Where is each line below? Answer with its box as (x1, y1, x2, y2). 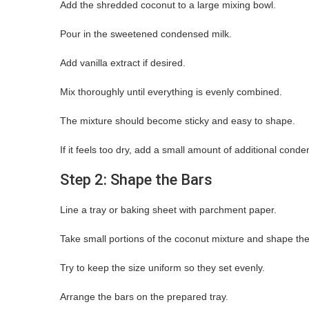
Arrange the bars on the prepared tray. (60, 290, 228, 302)
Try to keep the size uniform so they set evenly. (60, 261, 265, 273)
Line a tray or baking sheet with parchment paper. (60, 203, 277, 215)
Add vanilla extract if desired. (60, 57, 186, 68)
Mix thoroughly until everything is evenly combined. (60, 86, 282, 97)
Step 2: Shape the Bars (60, 170, 212, 188)
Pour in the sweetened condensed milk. (60, 28, 232, 39)
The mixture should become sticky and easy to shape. (60, 114, 295, 126)
